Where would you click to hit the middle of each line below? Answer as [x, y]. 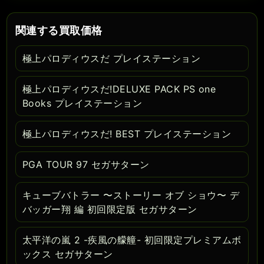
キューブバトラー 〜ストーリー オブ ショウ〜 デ [131, 195]
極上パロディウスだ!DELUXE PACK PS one [119, 89]
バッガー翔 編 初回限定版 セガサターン [110, 209]
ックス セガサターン [68, 254]
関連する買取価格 [59, 31]
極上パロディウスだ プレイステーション [112, 59]
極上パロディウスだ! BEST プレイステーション [127, 134]
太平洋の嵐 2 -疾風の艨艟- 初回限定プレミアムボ [132, 240]
